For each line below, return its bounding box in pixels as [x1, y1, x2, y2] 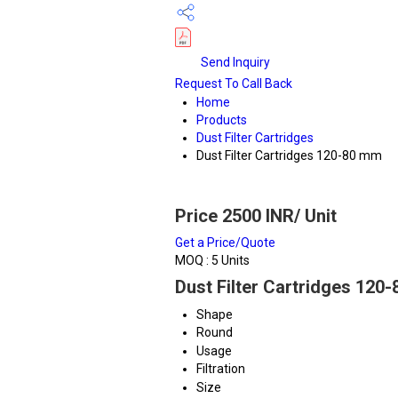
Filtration [196, 362, 245, 376]
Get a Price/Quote [175, 235, 275, 250]
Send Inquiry [198, 54, 270, 69]
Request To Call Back [175, 76, 292, 91]
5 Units [211, 253, 250, 267]
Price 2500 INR [175, 205, 294, 227]
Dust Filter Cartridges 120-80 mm [196, 148, 382, 163]
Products [196, 113, 247, 127]
